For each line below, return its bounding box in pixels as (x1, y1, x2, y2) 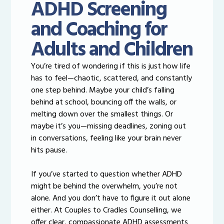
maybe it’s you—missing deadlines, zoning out (31, 120, 186, 133)
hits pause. (31, 144, 67, 157)
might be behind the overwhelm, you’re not (31, 180, 178, 193)
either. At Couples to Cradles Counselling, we (31, 204, 182, 217)
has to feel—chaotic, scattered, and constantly (31, 72, 192, 85)
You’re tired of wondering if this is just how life (31, 60, 191, 73)
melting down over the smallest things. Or (31, 108, 173, 121)
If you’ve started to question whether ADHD (31, 168, 182, 181)
